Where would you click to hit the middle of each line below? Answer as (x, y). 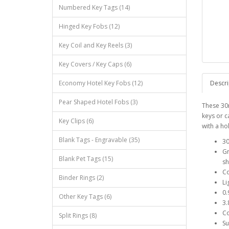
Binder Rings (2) (81, 177)
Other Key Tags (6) (85, 196)
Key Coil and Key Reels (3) (95, 45)
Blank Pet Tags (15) (86, 158)
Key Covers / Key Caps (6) (95, 64)
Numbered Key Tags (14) (94, 7)
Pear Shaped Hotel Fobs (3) (98, 102)
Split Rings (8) (78, 215)
